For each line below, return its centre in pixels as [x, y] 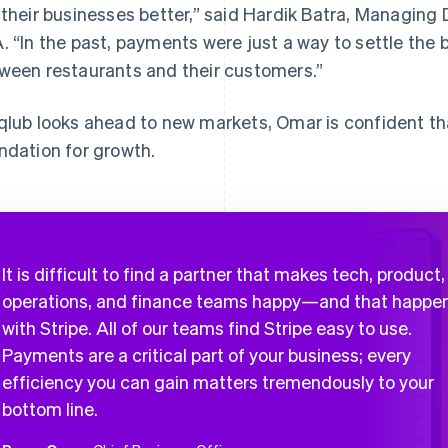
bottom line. [50, 408]
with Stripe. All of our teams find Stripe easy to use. [207, 327]
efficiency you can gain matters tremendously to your [218, 381]
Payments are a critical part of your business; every [206, 354]
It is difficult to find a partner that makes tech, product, [223, 273]
